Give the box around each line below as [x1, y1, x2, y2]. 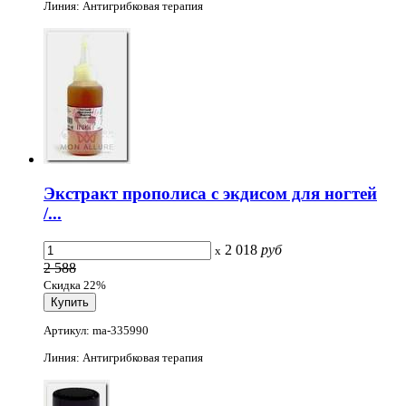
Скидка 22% [43, 278, 106, 293]
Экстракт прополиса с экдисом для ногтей [43, 184, 377, 204]
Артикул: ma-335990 [43, 324, 149, 338]
